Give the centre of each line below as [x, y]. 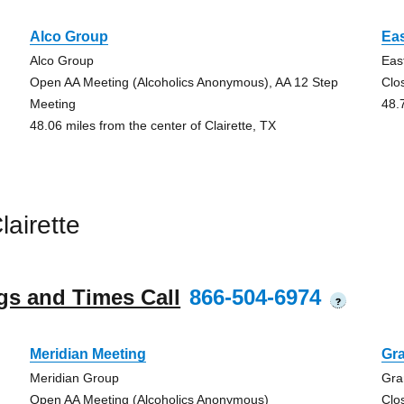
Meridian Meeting [87, 354]
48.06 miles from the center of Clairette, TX [152, 125]
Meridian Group [74, 378]
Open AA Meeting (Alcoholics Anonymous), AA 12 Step [184, 82]
